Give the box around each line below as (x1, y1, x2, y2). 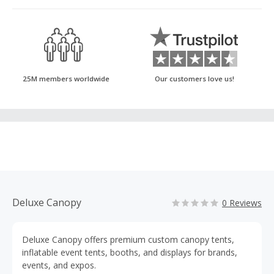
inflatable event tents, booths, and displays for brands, (22, 246, 237, 258)
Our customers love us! (155, 74, 234, 83)
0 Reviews (222, 197, 262, 209)
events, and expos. (22, 259, 96, 271)
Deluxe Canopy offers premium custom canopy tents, (22, 234, 234, 245)
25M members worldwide (23, 74, 109, 83)
